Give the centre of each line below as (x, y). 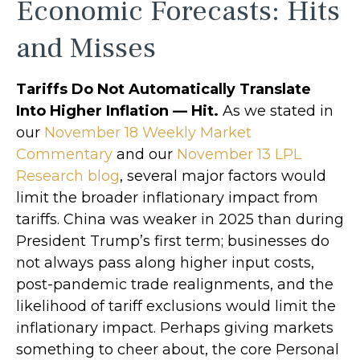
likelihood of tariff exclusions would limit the (176, 306)
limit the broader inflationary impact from (167, 197)
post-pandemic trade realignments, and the (175, 284)
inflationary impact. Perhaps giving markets (175, 327)
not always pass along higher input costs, (165, 262)
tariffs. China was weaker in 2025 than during (180, 219)
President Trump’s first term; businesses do (173, 241)
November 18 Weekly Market (148, 132)
